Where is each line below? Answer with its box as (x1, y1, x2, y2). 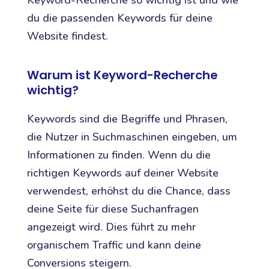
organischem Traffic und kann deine (26, 238, 201, 253)
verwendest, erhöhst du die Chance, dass (26, 184, 231, 199)
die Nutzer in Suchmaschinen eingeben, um (26, 130, 237, 145)
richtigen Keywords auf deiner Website (26, 166, 219, 181)
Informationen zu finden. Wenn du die (26, 148, 211, 163)
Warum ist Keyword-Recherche (26, 67, 217, 84)
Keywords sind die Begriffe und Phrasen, (26, 112, 228, 127)
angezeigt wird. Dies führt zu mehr (26, 220, 196, 235)
